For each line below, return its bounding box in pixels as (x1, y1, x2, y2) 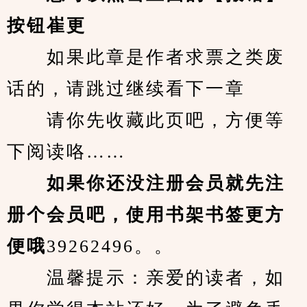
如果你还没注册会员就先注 (7, 173, 285, 193)
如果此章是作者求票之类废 (7, 47, 285, 67)
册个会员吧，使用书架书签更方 (7, 205, 285, 225)
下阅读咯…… (7, 142, 126, 162)
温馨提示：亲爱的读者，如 (7, 268, 285, 288)
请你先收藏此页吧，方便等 (7, 110, 285, 130)
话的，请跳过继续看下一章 (7, 79, 245, 99)
